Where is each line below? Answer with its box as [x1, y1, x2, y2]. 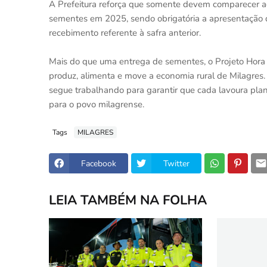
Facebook [81, 157, 116, 169]
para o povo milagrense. [49, 98, 144, 110]
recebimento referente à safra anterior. [49, 27, 201, 39]
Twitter [163, 157, 190, 169]
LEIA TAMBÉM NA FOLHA [49, 191, 207, 209]
